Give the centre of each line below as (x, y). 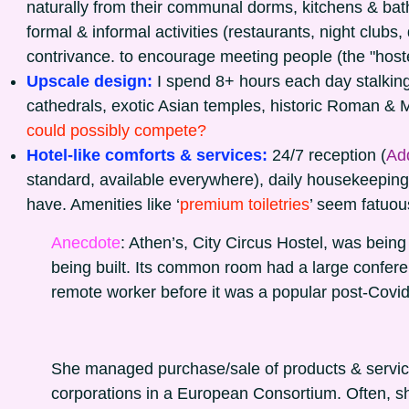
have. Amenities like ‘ (103, 204)
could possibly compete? (116, 131)
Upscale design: (92, 81)
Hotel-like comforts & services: (149, 155)
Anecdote (86, 243)
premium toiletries (245, 204)
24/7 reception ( (329, 155)
